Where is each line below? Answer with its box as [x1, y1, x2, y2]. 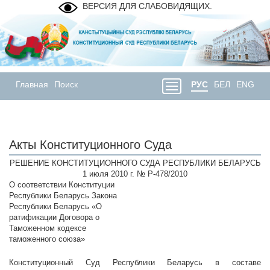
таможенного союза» [9, 234, 85, 244]
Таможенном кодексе [9, 224, 86, 233]
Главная [16, 80, 48, 90]
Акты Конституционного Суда [9, 138, 172, 152]
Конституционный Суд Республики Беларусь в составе [9, 258, 261, 268]
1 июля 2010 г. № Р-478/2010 [83, 169, 187, 179]
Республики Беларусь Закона [9, 191, 117, 201]
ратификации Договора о [9, 213, 99, 222]
